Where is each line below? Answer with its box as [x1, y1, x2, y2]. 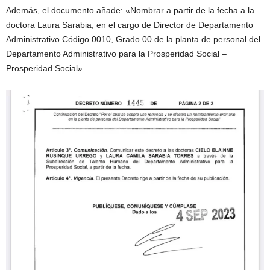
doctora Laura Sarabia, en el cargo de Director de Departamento [6, 19, 253, 30]
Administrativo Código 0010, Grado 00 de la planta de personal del [6, 34, 260, 44]
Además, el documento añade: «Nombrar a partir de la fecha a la [6, 5, 254, 15]
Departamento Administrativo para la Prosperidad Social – [6, 48, 227, 58]
